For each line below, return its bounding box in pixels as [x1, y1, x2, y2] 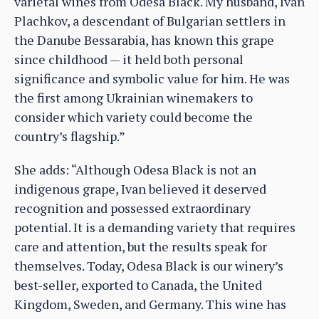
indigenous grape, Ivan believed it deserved [14, 180, 266, 198]
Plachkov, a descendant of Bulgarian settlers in [14, 12, 286, 30]
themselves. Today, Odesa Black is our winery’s [14, 257, 283, 275]
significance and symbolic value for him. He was [14, 70, 290, 88]
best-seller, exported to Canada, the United [14, 276, 262, 294]
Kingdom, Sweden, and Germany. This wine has [14, 296, 286, 313]
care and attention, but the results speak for [14, 238, 267, 256]
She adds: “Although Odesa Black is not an [14, 161, 256, 179]
